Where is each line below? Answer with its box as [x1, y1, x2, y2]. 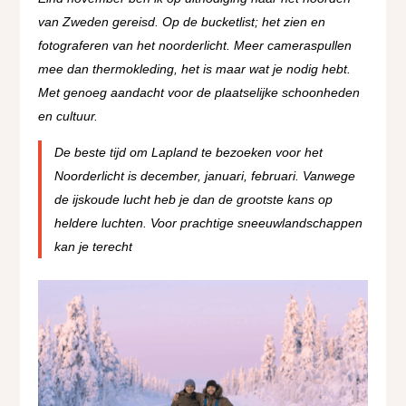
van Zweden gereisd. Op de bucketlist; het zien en [38, 14, 326, 29]
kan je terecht [53, 238, 132, 254]
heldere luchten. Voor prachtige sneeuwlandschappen [53, 215, 362, 230]
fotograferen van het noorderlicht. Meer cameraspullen [38, 37, 353, 53]
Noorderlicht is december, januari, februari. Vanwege [53, 168, 355, 183]
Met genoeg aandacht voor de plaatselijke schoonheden [38, 84, 361, 100]
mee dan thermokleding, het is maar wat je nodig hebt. [38, 61, 352, 76]
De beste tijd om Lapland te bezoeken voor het [53, 144, 323, 159]
